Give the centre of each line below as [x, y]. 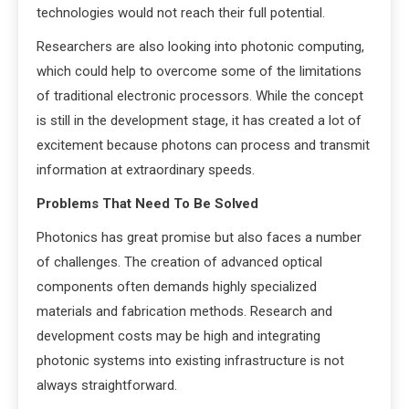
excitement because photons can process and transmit [203, 146]
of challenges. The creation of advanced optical [179, 262]
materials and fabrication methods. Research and [184, 312]
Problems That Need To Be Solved [147, 204]
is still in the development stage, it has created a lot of [199, 121]
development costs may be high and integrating [178, 336]
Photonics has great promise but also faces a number [199, 238]
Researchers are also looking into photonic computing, [200, 47]
